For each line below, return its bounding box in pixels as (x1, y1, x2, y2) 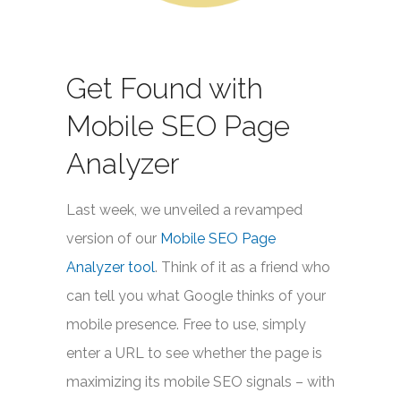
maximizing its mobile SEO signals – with (66, 373, 335, 390)
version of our (66, 230, 160, 247)
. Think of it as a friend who (155, 259, 330, 276)
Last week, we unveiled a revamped (66, 201, 303, 218)
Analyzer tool (66, 259, 155, 276)
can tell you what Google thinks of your (66, 287, 326, 304)
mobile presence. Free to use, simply (66, 316, 306, 333)
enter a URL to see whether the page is (66, 345, 322, 362)
